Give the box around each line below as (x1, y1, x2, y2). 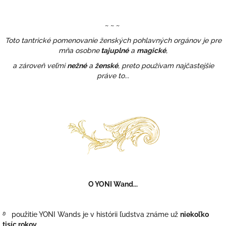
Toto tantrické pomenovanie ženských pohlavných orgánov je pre (5, 36, 221, 45)
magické (137, 46, 166, 55)
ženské (94, 62, 118, 70)
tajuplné (99, 46, 129, 55)
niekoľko (180, 210, 209, 218)
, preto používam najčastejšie (118, 62, 214, 70)
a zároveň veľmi (12, 62, 67, 70)
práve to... (97, 72, 129, 80)
